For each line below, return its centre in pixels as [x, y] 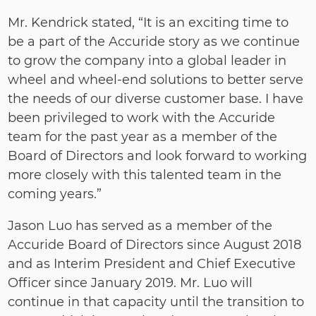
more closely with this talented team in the [145, 175]
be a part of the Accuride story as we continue [154, 42]
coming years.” [55, 194]
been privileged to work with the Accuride [142, 118]
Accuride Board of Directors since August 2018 [155, 245]
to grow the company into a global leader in [147, 61]
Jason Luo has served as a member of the [140, 226]
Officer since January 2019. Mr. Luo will [130, 283]
